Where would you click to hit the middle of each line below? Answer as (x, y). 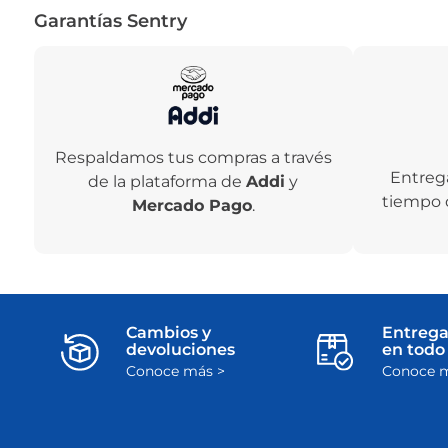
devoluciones (181, 350)
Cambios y (169, 333)
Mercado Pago (191, 206)
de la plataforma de (167, 182)
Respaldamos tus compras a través (193, 158)
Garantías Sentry (110, 21)
